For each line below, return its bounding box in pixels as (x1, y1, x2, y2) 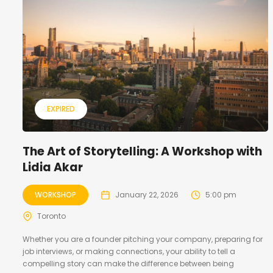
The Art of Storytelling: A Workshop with (23, 143, 262, 160)
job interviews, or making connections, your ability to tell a (23, 246, 235, 257)
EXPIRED (47, 103, 75, 114)
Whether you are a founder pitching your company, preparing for (23, 233, 263, 244)
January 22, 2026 (115, 189, 179, 200)
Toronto (37, 210, 66, 221)
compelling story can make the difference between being (23, 258, 234, 269)
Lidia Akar (23, 158, 83, 175)
